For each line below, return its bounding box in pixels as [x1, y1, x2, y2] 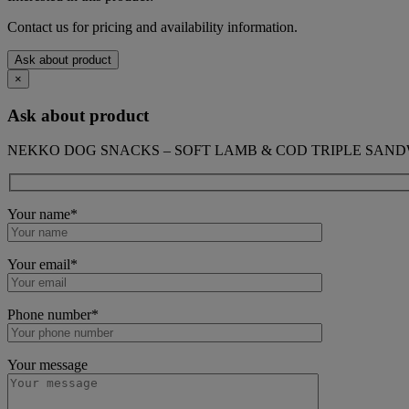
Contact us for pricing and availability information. [7, 18, 298, 35]
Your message [7, 356, 88, 372]
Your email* [7, 256, 78, 272]
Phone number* [7, 306, 99, 322]
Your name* [7, 205, 78, 222]
